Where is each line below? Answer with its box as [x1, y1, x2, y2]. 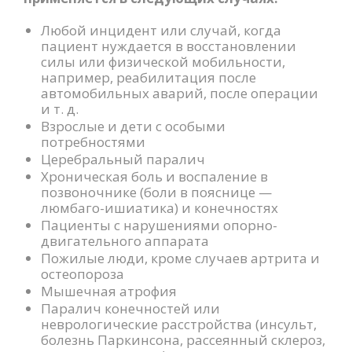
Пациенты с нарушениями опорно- [41, 215, 278, 234]
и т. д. [41, 99, 79, 118]
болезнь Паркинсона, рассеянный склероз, [41, 330, 326, 349]
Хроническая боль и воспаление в [41, 167, 269, 185]
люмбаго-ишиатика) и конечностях [41, 198, 279, 217]
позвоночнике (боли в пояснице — [41, 182, 273, 201]
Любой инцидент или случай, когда [41, 20, 282, 39]
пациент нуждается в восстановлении [41, 36, 297, 55]
